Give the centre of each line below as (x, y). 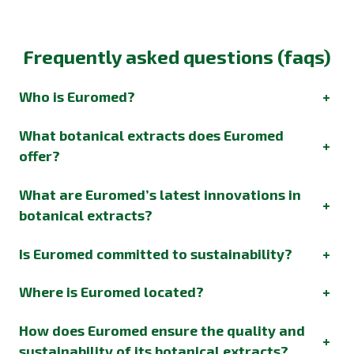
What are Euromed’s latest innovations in (160, 194)
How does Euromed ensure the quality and (162, 331)
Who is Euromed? (77, 96)
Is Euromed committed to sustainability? (156, 253)
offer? (40, 155)
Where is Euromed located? (111, 292)
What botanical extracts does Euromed (151, 135)
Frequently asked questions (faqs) (177, 56)
